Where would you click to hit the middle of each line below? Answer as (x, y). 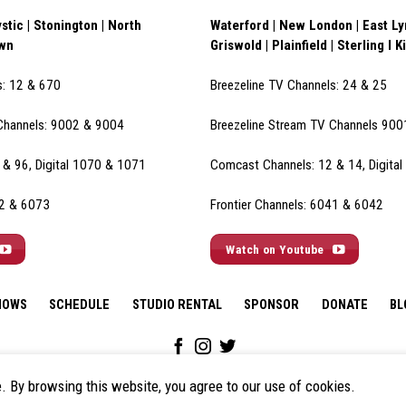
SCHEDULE (80, 304)
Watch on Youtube (275, 249)
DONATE (344, 304)
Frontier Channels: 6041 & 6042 (297, 204)
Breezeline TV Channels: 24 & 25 (299, 85)
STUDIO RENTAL (177, 304)
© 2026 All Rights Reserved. (152, 388)
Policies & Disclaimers (269, 388)
